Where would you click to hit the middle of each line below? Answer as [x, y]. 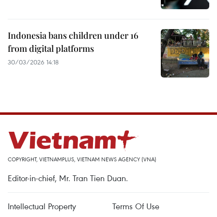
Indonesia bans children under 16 [73, 35]
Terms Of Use [136, 206]
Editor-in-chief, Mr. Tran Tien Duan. [68, 178]
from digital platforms [51, 48]
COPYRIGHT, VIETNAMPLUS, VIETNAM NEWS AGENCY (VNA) [82, 159]
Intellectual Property [42, 206]
